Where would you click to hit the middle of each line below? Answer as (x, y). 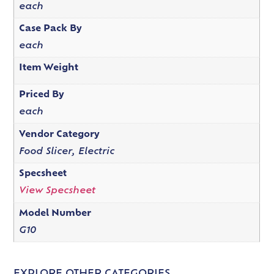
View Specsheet (57, 191)
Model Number (55, 213)
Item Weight (48, 68)
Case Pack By (50, 29)
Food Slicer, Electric (66, 152)
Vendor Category (59, 135)
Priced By (41, 95)
